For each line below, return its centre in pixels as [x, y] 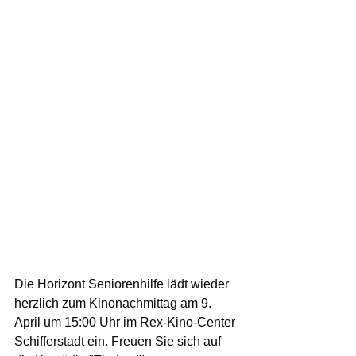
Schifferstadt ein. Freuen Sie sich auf [119, 341]
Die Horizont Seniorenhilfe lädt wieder [123, 284]
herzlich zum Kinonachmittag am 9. [114, 303]
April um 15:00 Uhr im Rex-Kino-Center [126, 322]
